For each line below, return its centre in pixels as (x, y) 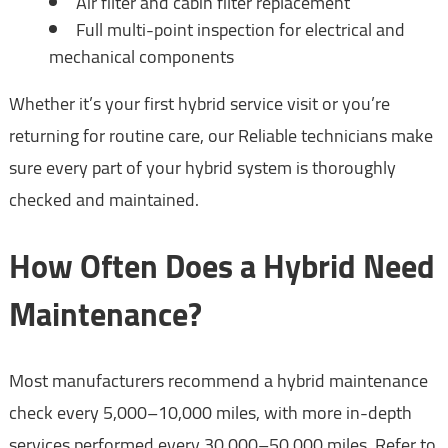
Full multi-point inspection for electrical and (240, 29)
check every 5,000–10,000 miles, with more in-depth (210, 413)
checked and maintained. (103, 199)
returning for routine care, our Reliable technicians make (220, 135)
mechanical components (141, 56)
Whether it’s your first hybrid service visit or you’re (199, 103)
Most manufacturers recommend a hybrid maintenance (218, 381)
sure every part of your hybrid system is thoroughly (202, 167)
